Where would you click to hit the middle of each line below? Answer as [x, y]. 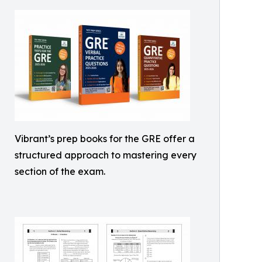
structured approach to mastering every [106, 155]
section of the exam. [60, 171]
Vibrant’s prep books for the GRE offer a [105, 139]
